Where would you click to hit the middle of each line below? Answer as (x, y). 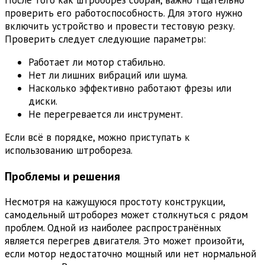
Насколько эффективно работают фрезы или (130, 88)
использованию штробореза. (69, 150)
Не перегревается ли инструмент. (106, 114)
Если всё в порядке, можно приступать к (97, 137)
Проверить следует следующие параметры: (105, 39)
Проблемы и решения (62, 176)
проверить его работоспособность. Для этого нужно (124, 13)
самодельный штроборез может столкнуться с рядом (126, 214)
